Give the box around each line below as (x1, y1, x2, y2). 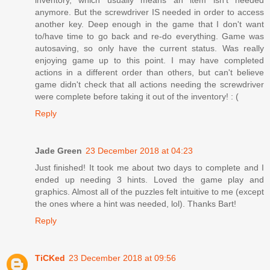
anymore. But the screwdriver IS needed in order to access (35, 7, 264, 17)
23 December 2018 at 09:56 (69, 253, 176, 263)
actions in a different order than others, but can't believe (35, 67, 264, 77)
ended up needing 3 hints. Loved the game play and (35, 174, 264, 184)
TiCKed (35, 253, 65, 263)
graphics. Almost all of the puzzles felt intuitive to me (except (35, 186, 264, 196)
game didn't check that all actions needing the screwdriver (35, 79, 264, 89)
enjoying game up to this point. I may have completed (35, 55, 264, 65)
